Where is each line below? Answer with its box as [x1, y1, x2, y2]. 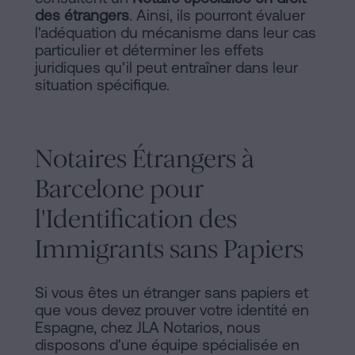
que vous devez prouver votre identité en [35, 301, 309, 319]
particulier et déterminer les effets [35, 41, 264, 59]
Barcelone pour [35, 174, 204, 205]
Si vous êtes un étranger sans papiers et [35, 284, 308, 302]
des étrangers [35, 6, 129, 25]
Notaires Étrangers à [35, 143, 254, 175]
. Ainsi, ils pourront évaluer [129, 6, 305, 25]
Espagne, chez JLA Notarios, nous [35, 319, 261, 337]
